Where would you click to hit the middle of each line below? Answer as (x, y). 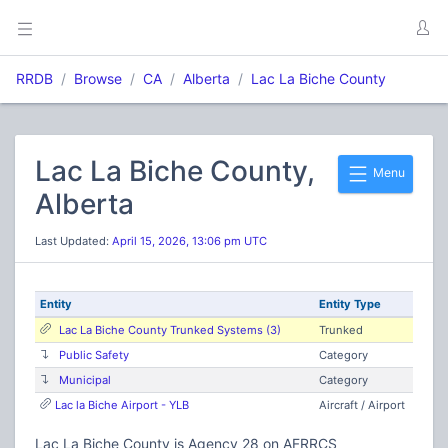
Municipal (84, 380)
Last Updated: (73, 241)
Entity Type (349, 304)
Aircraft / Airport (361, 405)
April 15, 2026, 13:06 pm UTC (189, 241)
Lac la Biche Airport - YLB (121, 405)
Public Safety (93, 355)
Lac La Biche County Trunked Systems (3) (169, 330)
